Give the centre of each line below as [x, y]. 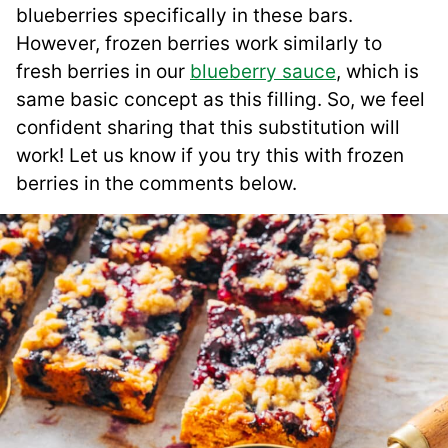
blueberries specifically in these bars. [184, 16]
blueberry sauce [263, 72]
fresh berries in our [103, 72]
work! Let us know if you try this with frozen [210, 156]
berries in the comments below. [156, 184]
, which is [377, 72]
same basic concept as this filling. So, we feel [220, 100]
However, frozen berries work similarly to [199, 44]
